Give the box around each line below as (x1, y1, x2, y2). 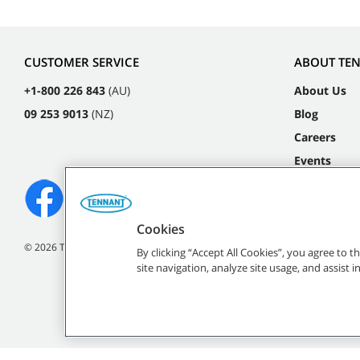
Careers (294, 129, 336, 145)
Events (294, 152, 331, 168)
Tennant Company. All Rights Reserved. (57, 239, 234, 254)
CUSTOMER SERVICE (24, 53, 139, 70)
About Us (294, 82, 346, 98)
